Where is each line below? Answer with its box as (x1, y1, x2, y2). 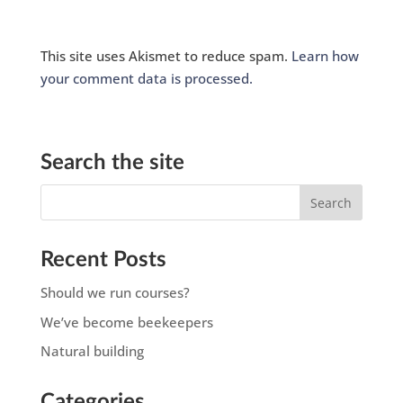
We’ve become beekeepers (40, 312, 213, 331)
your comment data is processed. (40, 69, 253, 88)
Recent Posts (40, 249, 166, 272)
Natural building (40, 342, 144, 361)
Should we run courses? (40, 283, 190, 302)
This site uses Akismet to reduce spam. (40, 47, 291, 66)
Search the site (40, 152, 184, 175)
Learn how (291, 47, 359, 66)
